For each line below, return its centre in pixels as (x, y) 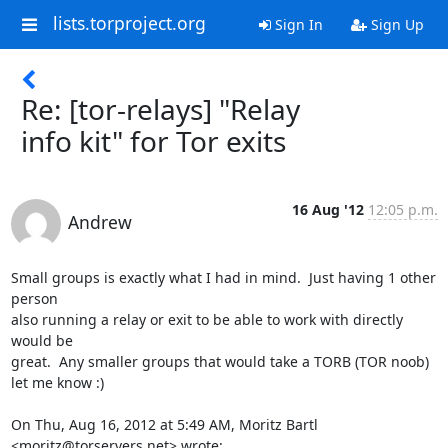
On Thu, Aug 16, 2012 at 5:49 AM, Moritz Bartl (164, 424)
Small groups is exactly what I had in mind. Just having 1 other (223, 277)
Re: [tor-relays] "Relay (160, 109)
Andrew (99, 222)
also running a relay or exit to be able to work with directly (206, 319)
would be (41, 340)
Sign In (296, 24)
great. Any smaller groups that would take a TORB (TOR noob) (219, 361)
